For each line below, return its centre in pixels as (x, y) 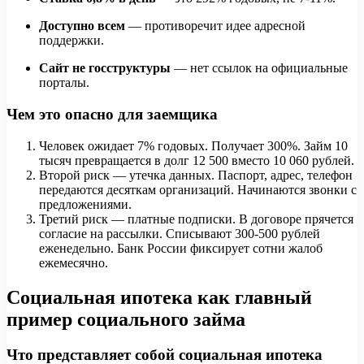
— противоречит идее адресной (217, 26)
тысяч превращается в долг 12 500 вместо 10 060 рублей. (197, 160)
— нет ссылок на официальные (261, 68)
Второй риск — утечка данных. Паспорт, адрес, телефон (196, 175)
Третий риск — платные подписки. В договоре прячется (196, 219)
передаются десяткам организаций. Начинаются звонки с (198, 189)
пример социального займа (126, 319)
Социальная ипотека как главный (159, 297)
